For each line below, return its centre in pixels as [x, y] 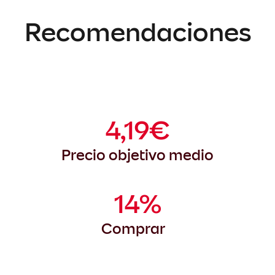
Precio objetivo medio [137, 155]
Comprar [137, 229]
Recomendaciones [137, 32]
